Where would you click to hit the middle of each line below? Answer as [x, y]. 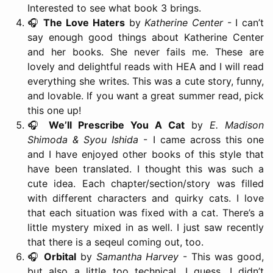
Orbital [60, 257]
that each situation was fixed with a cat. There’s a [146, 213]
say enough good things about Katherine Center [146, 37]
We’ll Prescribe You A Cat [117, 125]
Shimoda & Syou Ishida [83, 140]
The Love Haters [84, 23]
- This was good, [222, 257]
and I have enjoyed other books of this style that [146, 154]
